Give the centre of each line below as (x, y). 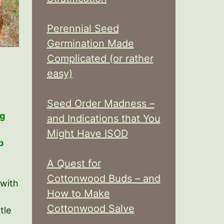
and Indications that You (103, 118)
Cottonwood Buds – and (103, 178)
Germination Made (90, 43)
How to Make (78, 193)
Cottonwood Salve (90, 208)
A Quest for (74, 163)
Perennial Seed (83, 28)
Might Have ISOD (87, 133)
